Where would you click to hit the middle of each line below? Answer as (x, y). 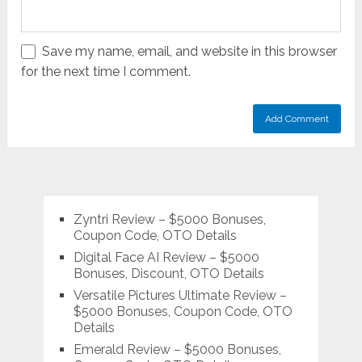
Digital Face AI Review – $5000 (166, 258)
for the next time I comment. (106, 72)
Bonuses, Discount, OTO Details (168, 274)
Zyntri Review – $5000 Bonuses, (169, 220)
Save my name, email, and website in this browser (190, 52)
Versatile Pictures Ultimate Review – (180, 296)
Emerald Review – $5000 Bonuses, (177, 350)
